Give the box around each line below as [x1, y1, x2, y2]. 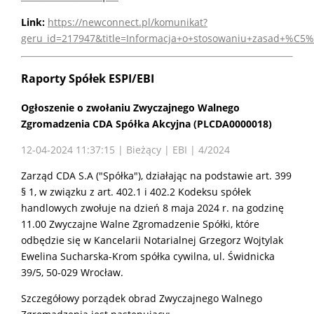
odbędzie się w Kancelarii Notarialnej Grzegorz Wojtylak [21, 233, 283, 247]
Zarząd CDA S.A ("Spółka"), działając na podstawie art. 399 [21, 168, 292, 182]
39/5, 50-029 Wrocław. [21, 265, 123, 279]
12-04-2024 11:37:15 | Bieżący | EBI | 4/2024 [21, 142, 230, 156]
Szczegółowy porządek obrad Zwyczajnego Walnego [21, 291, 262, 305]
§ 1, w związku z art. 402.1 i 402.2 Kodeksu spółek [21, 184, 251, 198]
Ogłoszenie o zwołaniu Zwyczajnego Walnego [21, 100, 240, 114]
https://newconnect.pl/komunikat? [48, 15, 207, 29]
